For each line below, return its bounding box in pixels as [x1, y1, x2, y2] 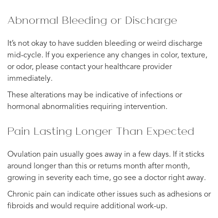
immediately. [7, 74, 53, 83]
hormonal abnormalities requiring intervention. [7, 103, 167, 111]
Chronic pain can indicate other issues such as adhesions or [7, 190, 211, 199]
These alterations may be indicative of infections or [7, 91, 182, 99]
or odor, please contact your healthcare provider [7, 63, 172, 71]
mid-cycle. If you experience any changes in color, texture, [7, 51, 207, 59]
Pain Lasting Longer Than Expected [7, 123, 194, 138]
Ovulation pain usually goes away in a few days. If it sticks [7, 150, 204, 159]
